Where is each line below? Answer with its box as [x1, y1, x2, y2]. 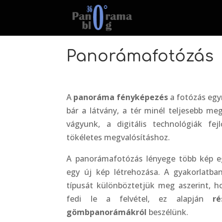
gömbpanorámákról [66, 206, 147, 218]
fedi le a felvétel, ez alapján [66, 193, 213, 204]
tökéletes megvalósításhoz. [66, 131, 170, 143]
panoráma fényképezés [73, 91, 168, 103]
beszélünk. [147, 206, 189, 218]
